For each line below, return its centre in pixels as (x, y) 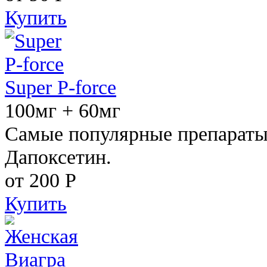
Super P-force (60, 87)
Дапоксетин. (58, 156)
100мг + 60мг (63, 110)
